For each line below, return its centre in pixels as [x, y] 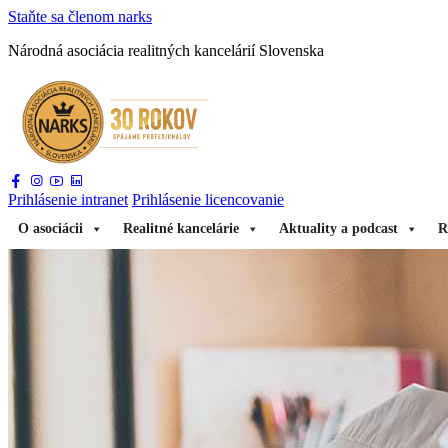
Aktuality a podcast [338, 228]
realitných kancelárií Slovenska [226, 50]
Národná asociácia [68, 50]
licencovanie [244, 199]
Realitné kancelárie [181, 228]
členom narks [110, 16]
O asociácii [50, 228]
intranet [104, 199]
